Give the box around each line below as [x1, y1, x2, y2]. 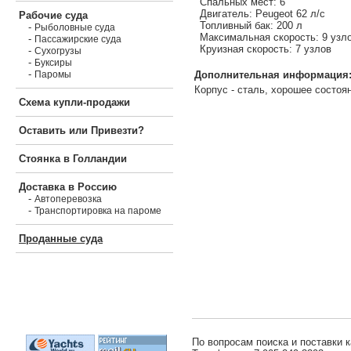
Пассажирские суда [34, 34, 121, 45]
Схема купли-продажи [19, 96, 130, 108]
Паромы [34, 69, 71, 80]
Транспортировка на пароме [34, 205, 161, 216]
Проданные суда [19, 233, 103, 244]
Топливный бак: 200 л [200, 19, 302, 31]
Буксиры [34, 57, 72, 68]
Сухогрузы [34, 45, 81, 56]
